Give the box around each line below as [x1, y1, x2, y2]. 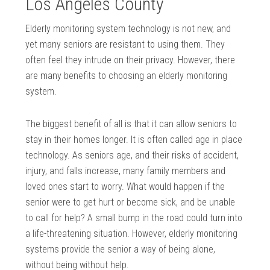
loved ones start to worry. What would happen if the [25, 181, 225, 193]
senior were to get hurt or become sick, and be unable [25, 196, 236, 209]
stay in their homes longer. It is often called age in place [25, 134, 243, 146]
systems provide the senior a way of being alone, [25, 243, 216, 256]
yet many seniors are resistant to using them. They [25, 39, 225, 51]
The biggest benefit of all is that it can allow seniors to [25, 118, 237, 130]
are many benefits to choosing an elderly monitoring [25, 70, 228, 82]
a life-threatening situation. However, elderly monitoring [25, 228, 238, 240]
